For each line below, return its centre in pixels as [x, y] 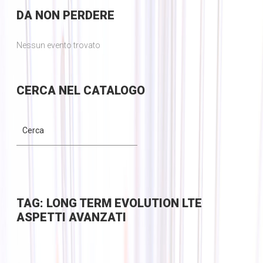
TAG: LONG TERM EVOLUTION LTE [109, 203]
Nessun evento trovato [58, 45]
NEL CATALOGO [100, 91]
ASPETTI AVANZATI [71, 218]
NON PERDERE [73, 16]
